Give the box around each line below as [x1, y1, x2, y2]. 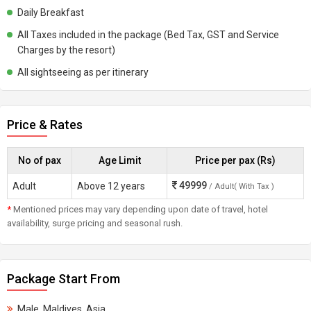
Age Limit [98, 155, 141, 166]
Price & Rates [7, 117, 83, 132]
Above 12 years [77, 180, 145, 192]
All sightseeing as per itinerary [17, 67, 149, 78]
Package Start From [7, 271, 120, 286]
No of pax [18, 155, 61, 166]
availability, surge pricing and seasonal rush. [7, 218, 183, 228]
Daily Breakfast [17, 7, 84, 18]
